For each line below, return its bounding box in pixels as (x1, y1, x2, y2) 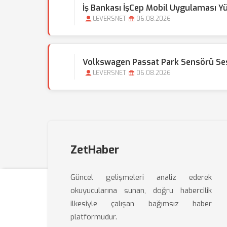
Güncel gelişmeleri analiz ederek (70, 172, 212, 182)
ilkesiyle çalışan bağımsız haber (70, 199, 212, 209)
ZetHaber (70, 142, 119, 157)
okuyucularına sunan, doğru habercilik (70, 185, 212, 196)
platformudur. (70, 212, 117, 222)
